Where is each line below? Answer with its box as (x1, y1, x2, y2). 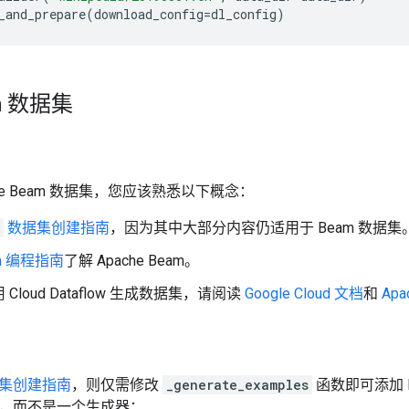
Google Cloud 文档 (245, 285, 363, 302)
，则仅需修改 (71, 376, 163, 393)
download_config (94, 5, 204, 23)
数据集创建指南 (4, 219, 110, 236)
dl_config (211, 5, 277, 23)
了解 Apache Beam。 (64, 252, 199, 269)
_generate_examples (166, 376, 309, 393)
